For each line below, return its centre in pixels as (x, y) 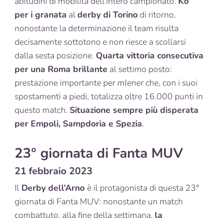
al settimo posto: (140, 69)
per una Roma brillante (61, 69)
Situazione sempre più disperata (134, 110)
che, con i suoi (172, 82)
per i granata (41, 14)
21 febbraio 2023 (54, 171)
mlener (131, 82)
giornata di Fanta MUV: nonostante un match (99, 201)
